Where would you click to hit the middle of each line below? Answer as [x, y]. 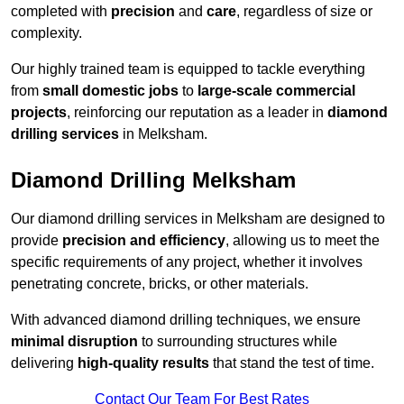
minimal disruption [74, 342]
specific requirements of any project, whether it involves [187, 262]
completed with [61, 12]
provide [37, 241]
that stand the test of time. [292, 363]
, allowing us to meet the [303, 241]
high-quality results [143, 363]
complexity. [46, 33]
